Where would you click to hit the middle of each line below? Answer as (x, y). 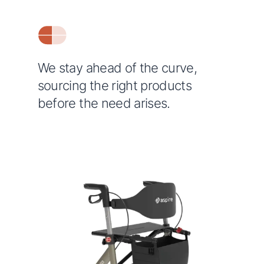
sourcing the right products (114, 85)
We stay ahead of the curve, (117, 67)
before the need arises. (104, 103)
